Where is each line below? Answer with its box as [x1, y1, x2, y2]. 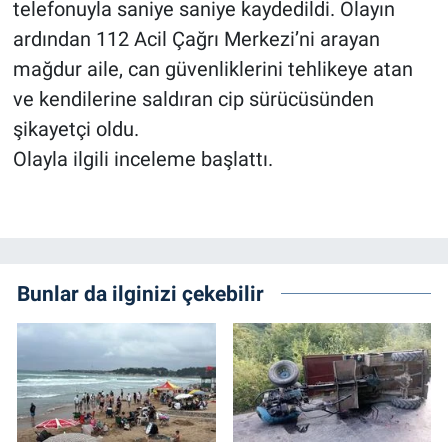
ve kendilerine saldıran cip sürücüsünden [12, 87, 374, 112]
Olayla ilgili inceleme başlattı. [12, 147, 273, 172]
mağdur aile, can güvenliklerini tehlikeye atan [12, 57, 413, 82]
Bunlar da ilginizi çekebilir [17, 280, 264, 306]
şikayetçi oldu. [12, 117, 139, 142]
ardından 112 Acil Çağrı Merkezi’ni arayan [12, 27, 380, 52]
